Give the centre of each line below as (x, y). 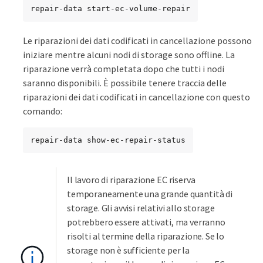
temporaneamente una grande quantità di (150, 193)
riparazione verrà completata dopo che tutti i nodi (124, 68)
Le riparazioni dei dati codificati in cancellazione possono (137, 40)
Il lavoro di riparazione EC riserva (131, 179)
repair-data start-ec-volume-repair (110, 8)
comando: (43, 111)
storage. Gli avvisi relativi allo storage (141, 208)
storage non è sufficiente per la (128, 250)
